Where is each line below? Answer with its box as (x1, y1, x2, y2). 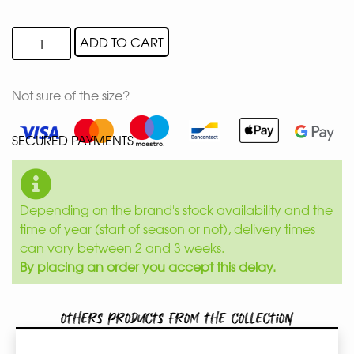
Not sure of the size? (12, 85, 130, 104)
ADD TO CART (80, 32, 164, 51)
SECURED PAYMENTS (12, 130, 137, 149)
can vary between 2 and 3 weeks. (20, 237, 224, 257)
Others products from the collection (61, 310, 293, 326)
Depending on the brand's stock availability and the (20, 199, 333, 219)
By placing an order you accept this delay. (20, 256, 276, 276)
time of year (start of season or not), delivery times (20, 218, 315, 238)
